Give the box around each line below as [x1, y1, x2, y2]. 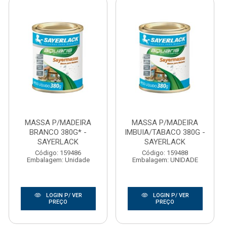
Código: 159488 [142, 149, 188, 157]
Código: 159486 [35, 149, 81, 157]
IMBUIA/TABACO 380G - [125, 128, 205, 137]
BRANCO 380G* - [29, 128, 87, 137]
